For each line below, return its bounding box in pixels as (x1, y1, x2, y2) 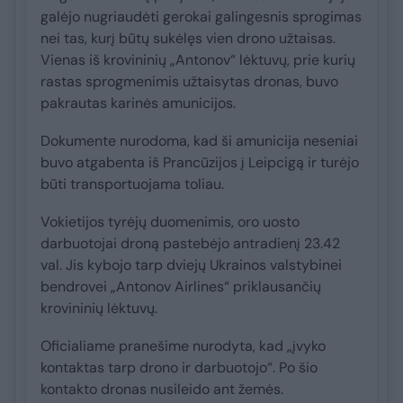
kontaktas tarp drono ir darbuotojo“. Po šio (40, 357, 318, 377)
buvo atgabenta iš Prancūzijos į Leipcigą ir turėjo (40, 152, 359, 172)
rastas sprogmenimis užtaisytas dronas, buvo (40, 71, 338, 91)
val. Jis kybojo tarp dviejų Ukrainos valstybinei (40, 255, 342, 274)
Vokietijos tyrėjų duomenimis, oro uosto (40, 211, 300, 231)
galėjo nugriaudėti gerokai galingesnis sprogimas (40, 6, 362, 26)
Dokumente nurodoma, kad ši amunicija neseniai (40, 130, 358, 150)
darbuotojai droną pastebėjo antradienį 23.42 (40, 233, 340, 253)
